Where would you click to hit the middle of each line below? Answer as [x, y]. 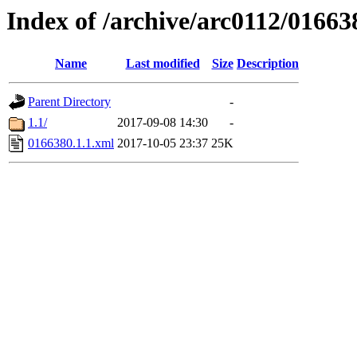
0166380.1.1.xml [71, 143]
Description [268, 64]
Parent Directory [69, 102]
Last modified [163, 64]
